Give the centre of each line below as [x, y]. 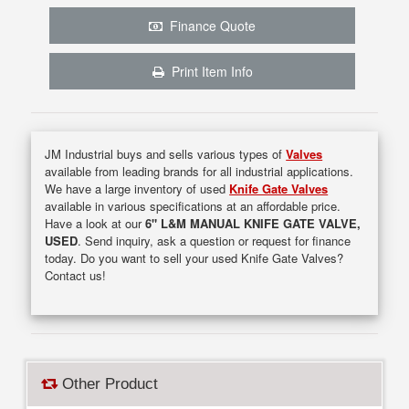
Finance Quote [209, 25]
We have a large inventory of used [137, 188]
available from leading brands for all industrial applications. [199, 171]
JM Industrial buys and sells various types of [166, 153]
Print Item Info [208, 71]
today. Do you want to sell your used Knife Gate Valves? [194, 257]
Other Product [108, 384]
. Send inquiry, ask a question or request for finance [215, 240]
